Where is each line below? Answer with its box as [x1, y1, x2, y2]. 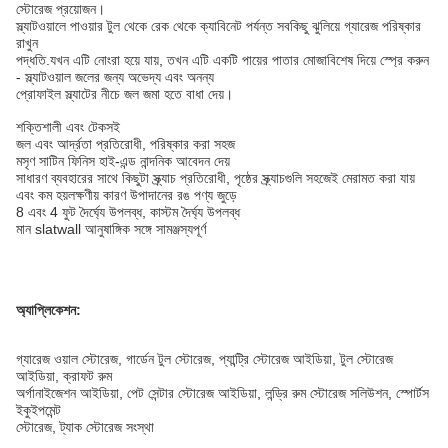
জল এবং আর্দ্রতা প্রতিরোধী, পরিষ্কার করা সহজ [16, 136, 235, 152]
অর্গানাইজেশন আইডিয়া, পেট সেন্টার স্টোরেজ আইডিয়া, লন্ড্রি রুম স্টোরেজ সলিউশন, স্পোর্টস [16, 385, 429, 401]
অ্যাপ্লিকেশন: [16, 302, 81, 318]
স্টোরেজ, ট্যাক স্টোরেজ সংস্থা [16, 419, 154, 435]
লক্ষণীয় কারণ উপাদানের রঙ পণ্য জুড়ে [68, 187, 237, 203]
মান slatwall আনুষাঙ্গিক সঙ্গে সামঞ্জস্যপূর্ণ [16, 221, 206, 237]
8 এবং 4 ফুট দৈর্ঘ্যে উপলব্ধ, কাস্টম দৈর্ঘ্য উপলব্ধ [16, 204, 240, 220]
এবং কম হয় [16, 187, 68, 203]
